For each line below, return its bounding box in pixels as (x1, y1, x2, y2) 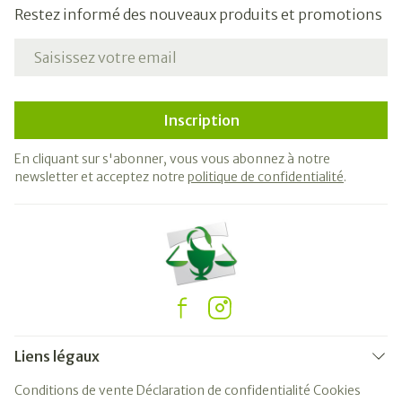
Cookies (313, 382, 361, 398)
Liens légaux (14, 347, 100, 365)
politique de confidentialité (188, 169, 344, 185)
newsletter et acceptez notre (14, 169, 188, 185)
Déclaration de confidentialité (136, 382, 310, 398)
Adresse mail (13, 38, 103, 56)
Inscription (162, 111, 240, 129)
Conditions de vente (14, 382, 134, 398)
